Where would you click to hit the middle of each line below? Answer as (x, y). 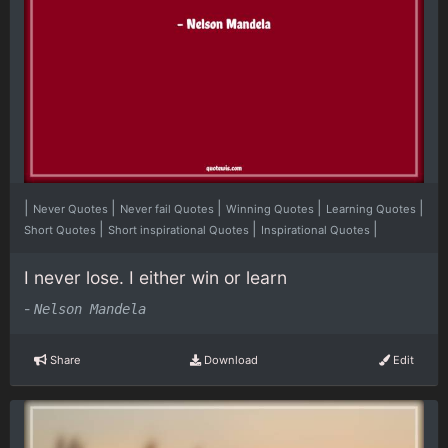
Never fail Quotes (168, 208)
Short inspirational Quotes (180, 229)
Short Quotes (61, 229)
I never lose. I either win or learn (155, 277)
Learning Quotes (372, 208)
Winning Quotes (271, 208)
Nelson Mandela (90, 309)
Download (229, 359)
